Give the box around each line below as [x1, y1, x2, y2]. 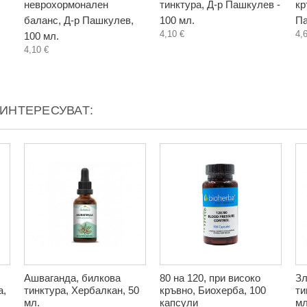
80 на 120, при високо [160, 272, 260, 284]
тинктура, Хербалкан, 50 [24, 284, 139, 296]
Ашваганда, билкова [24, 272, 121, 284]
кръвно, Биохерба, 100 [160, 284, 266, 296]
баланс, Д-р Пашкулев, [24, 14, 134, 26]
